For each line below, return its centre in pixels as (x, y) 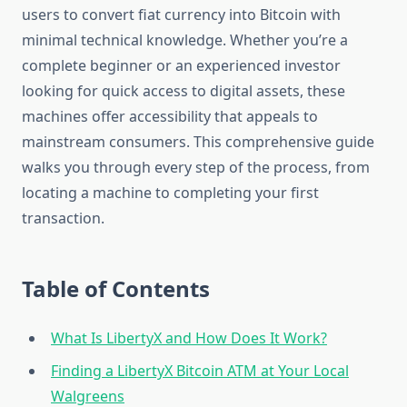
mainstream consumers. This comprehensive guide (198, 142)
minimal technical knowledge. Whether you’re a (185, 40)
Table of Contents (116, 289)
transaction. (63, 218)
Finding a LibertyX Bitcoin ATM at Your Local (200, 371)
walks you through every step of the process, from (196, 168)
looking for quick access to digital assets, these (184, 91)
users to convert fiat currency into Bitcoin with (181, 15)
